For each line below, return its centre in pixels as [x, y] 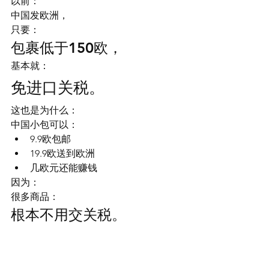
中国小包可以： [44, 125]
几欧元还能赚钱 [64, 168]
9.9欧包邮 [50, 139]
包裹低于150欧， [67, 48]
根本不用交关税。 [68, 215]
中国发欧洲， [40, 15]
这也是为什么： [44, 110]
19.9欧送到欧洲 [62, 153]
